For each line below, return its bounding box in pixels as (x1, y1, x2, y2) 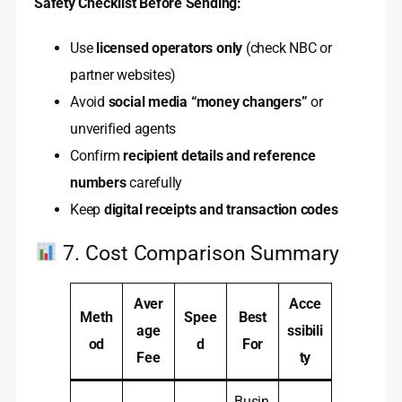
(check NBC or (242, 39, 332, 57)
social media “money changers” (108, 92, 308, 110)
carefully (126, 173, 183, 191)
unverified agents (70, 119, 177, 137)
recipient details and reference (123, 146, 316, 164)
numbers (70, 173, 127, 191)
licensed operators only (96, 39, 243, 57)
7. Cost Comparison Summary (57, 240, 339, 266)
